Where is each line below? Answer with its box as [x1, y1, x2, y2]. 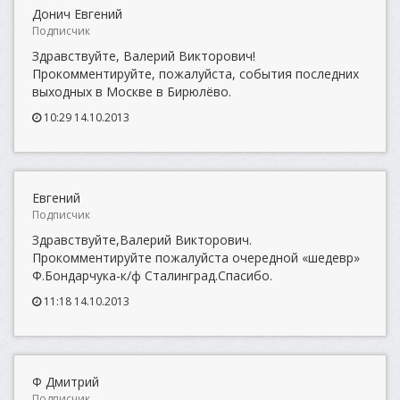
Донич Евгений [32, 5, 122, 22]
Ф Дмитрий [32, 373, 99, 390]
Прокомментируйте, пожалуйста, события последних [32, 65, 359, 82]
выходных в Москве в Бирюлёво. [32, 83, 231, 100]
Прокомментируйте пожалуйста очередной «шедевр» [32, 249, 360, 266]
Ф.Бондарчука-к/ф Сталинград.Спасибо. [32, 267, 272, 284]
